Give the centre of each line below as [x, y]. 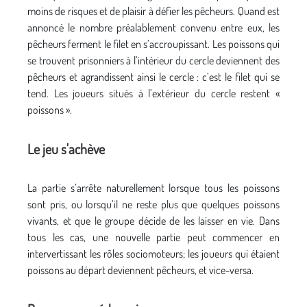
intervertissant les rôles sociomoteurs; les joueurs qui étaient [153, 253]
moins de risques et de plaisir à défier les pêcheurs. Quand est [153, 11]
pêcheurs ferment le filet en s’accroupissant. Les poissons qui [153, 44]
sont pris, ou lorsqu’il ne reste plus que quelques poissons [153, 204]
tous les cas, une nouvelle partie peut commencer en [153, 237]
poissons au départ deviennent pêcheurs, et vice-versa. [140, 270]
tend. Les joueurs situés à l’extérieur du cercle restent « [153, 93]
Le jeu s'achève [66, 148]
